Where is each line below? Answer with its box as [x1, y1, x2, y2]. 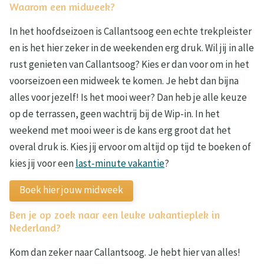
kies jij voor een [9, 157, 75, 170]
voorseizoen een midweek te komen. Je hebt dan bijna [9, 74, 239, 88]
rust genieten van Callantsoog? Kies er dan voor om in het [9, 58, 249, 71]
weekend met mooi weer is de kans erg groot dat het [9, 124, 231, 137]
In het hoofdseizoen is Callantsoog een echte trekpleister [9, 25, 252, 38]
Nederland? [9, 221, 61, 235]
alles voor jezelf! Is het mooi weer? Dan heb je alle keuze [9, 91, 247, 104]
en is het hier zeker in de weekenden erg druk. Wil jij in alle [9, 41, 254, 55]
